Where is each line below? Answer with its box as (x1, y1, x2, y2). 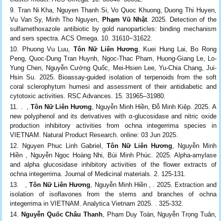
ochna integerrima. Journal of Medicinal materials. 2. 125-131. (10, 170, 186, 178)
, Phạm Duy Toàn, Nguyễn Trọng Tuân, (102, 210, 217, 218)
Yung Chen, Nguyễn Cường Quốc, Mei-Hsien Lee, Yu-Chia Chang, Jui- (10, 64, 217, 72)
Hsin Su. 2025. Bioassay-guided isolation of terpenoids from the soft (10, 73, 217, 81)
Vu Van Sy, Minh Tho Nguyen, (10, 15, 102, 23)
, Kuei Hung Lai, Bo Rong (138, 45, 217, 53)
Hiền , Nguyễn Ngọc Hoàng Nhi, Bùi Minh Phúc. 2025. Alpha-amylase (10, 151, 217, 159)
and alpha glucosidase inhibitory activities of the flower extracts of (10, 160, 217, 168)
